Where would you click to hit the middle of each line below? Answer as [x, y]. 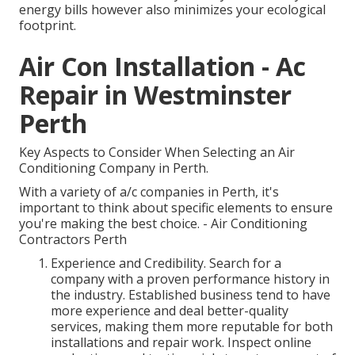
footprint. [48, 26]
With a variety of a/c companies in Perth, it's [149, 192]
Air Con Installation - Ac [162, 67]
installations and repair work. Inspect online [181, 343]
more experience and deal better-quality [170, 311]
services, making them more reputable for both [192, 327]
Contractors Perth [73, 240]
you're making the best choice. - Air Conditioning [163, 224]
